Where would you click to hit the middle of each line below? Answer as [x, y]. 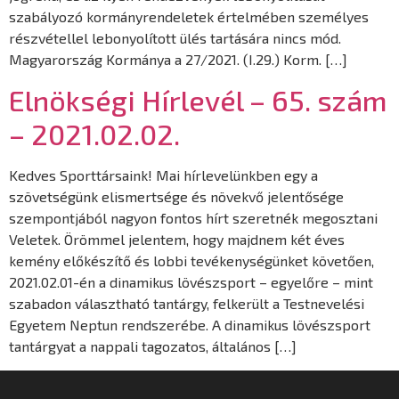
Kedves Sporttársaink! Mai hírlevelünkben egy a [163, 175]
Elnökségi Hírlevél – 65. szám [198, 100]
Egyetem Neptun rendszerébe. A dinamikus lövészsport [190, 325]
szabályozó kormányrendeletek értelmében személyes [189, 16]
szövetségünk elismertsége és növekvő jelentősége [176, 197]
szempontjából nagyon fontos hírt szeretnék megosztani [193, 218]
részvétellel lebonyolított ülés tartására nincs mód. [175, 37]
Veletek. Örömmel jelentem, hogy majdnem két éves [177, 240]
